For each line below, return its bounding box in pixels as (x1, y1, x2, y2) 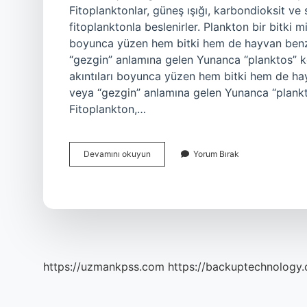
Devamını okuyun (84, 149, 151, 159)
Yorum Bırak (193, 149, 239, 159)
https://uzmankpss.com (43, 260, 164, 273)
